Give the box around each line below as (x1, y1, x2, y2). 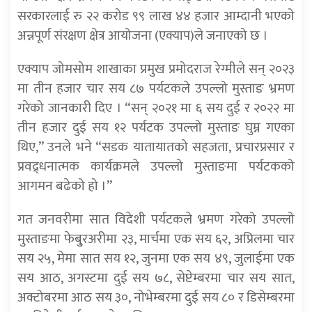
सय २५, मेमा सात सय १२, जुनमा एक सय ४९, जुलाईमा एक (17, 247, 295, 270)
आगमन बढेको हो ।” (17, 175, 112, 198)
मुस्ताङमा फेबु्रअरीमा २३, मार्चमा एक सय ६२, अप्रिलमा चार (17, 228, 295, 251)
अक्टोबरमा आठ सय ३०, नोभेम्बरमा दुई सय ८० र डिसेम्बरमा (17, 286, 295, 309)
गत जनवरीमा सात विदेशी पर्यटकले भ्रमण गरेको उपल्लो (17, 208, 295, 231)
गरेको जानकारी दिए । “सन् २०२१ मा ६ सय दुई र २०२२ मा (17, 97, 295, 120)
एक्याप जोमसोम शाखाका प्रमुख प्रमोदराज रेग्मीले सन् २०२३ (17, 58, 295, 81)
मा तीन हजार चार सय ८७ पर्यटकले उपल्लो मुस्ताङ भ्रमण (17, 77, 295, 100)
